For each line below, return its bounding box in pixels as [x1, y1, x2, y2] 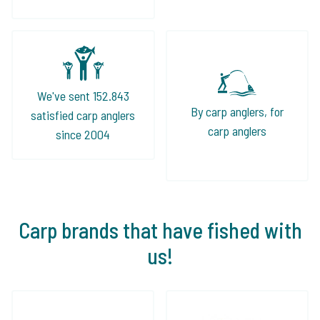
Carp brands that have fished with [18, 216, 302, 243]
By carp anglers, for [190, 104, 284, 120]
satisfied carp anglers [31, 106, 136, 123]
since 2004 [56, 126, 111, 142]
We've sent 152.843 [36, 87, 129, 104]
